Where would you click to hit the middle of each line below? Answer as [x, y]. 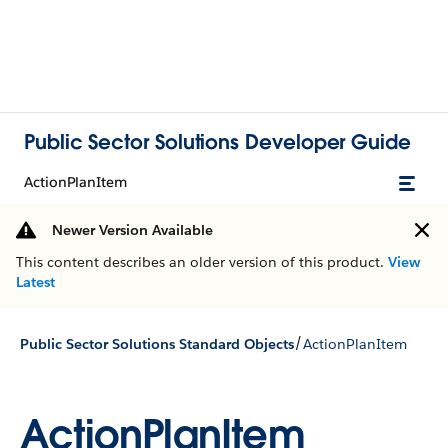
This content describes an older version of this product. [202, 262]
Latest [35, 282]
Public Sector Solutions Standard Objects [157, 343]
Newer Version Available [132, 230]
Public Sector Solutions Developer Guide [217, 141]
